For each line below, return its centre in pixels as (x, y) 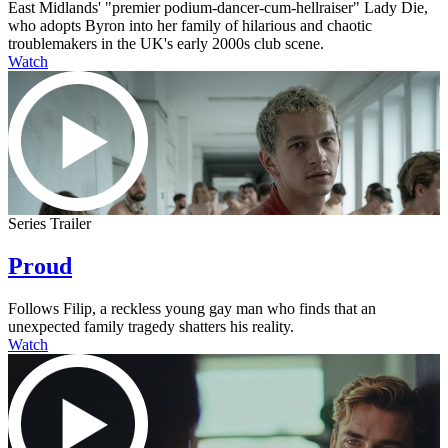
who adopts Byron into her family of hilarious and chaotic (190, 25)
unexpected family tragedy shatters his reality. (151, 326)
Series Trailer (49, 223)
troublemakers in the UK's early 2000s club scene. (166, 43)
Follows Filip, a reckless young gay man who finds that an (192, 308)
